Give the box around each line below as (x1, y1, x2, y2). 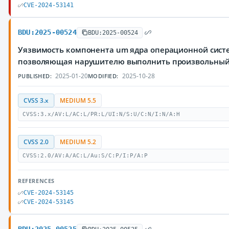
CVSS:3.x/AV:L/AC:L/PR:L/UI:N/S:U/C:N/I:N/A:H (22, 111, 180, 118)
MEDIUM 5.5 (60, 97, 96, 104)
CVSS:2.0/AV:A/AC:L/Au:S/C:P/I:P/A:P (22, 152, 148, 159)
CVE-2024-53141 (24, 2, 74, 9)
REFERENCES (18, 177, 55, 185)
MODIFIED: (88, 72, 119, 80)
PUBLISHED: (18, 72, 52, 80)
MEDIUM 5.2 (60, 138, 96, 146)
